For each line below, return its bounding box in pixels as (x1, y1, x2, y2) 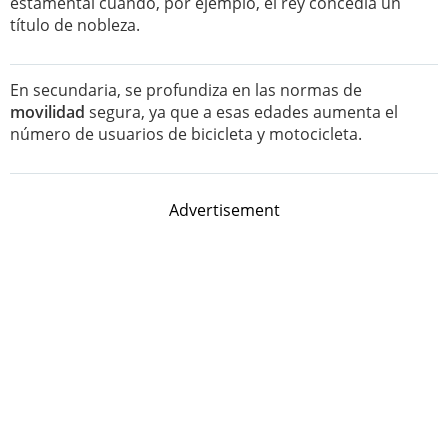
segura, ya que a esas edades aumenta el (85, 101, 398, 123)
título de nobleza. (10, 14, 140, 36)
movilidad (10, 101, 85, 123)
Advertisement (168, 199, 280, 221)
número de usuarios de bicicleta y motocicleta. (10, 123, 362, 145)
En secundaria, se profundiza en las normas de (10, 79, 362, 101)
